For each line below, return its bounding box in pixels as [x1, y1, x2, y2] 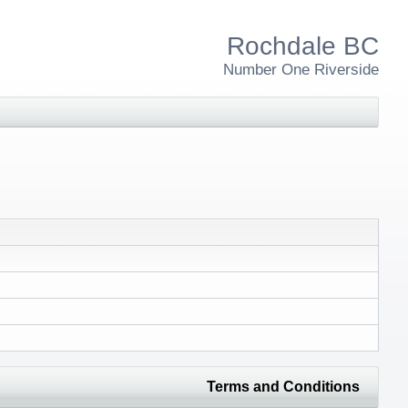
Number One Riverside [223, 60, 379, 78]
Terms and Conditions [207, 378, 360, 394]
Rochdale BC [227, 31, 379, 60]
